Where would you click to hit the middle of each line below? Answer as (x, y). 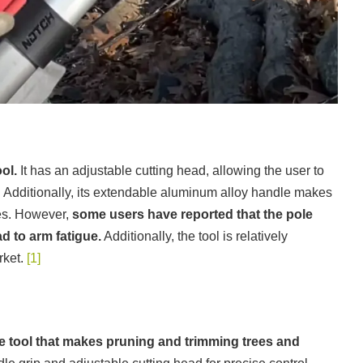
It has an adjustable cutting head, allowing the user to (171, 171)
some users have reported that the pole (192, 215)
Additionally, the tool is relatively (194, 237)
